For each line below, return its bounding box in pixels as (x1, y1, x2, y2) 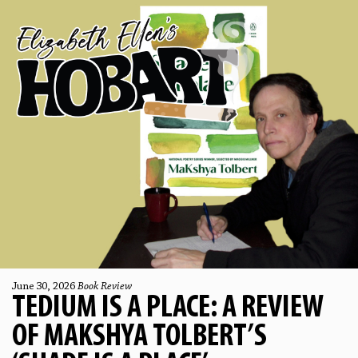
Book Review (78, 281, 132, 292)
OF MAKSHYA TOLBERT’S (12, 321, 267, 353)
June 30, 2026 (12, 281, 78, 292)
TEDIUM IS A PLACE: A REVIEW (12, 292, 324, 324)
